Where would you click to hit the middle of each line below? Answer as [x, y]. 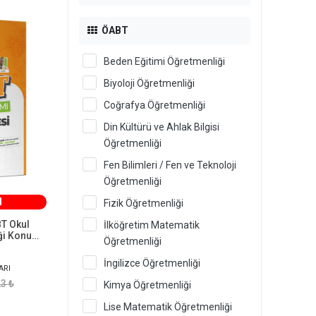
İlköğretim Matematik [152, 225]
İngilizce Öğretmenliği [152, 263]
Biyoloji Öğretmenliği [149, 83]
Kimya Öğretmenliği [147, 285]
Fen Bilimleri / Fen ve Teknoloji [170, 165]
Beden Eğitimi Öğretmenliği [164, 61]
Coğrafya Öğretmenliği [154, 105]
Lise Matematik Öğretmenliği [168, 307]
